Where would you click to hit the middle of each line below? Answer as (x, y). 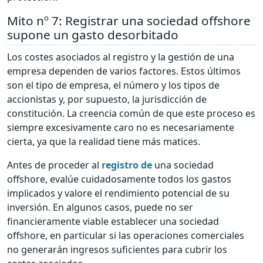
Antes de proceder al (53, 165)
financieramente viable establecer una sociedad (113, 222)
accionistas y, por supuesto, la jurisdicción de (107, 100)
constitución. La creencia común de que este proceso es (131, 114)
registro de (126, 165)
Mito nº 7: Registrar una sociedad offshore (129, 21)
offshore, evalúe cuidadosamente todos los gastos (119, 179)
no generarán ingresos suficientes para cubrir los (117, 250)
